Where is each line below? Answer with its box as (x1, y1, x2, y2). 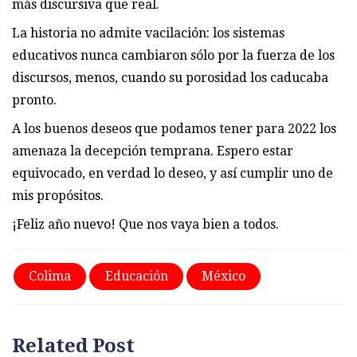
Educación (104, 269, 168, 284)
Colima (29, 269, 72, 284)
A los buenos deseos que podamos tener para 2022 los (12, 120, 336, 136)
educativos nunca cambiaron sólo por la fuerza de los (12, 47, 335, 63)
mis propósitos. (12, 187, 104, 203)
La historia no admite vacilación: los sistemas (12, 25, 284, 41)
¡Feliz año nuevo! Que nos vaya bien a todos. (12, 216, 279, 232)
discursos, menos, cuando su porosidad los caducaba (12, 69, 328, 85)
